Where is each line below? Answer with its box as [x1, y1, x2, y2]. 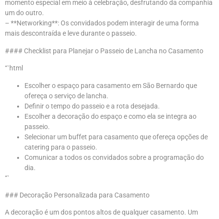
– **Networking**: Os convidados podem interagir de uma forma [5, 19, 199, 27]
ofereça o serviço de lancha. [24, 91, 109, 100]
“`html [5, 64, 23, 72]
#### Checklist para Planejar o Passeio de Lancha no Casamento [5, 46, 203, 55]
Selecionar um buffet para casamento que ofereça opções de [24, 132, 208, 141]
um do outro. [5, 9, 44, 17]
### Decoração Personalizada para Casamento [5, 191, 150, 199]
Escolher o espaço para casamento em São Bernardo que [24, 81, 197, 89]
